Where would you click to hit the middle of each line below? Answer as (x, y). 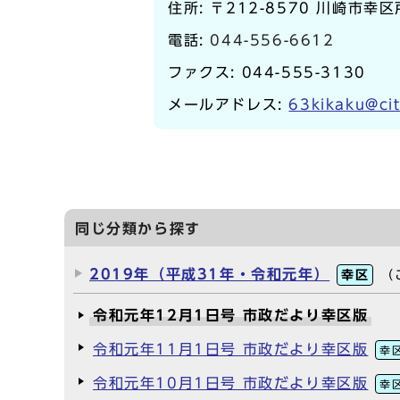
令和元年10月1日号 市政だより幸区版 (231, 383)
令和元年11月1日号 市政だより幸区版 (231, 349)
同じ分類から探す (138, 229)
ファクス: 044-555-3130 (267, 72)
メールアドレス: (229, 104)
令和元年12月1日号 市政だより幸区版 (231, 315)
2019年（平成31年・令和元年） (210, 274)
